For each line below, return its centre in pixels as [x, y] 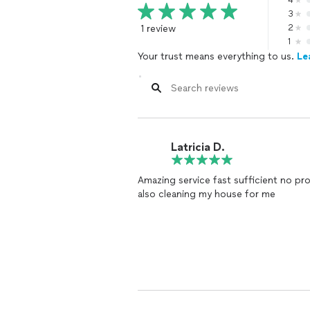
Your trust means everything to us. [217, 56]
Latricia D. [198, 147]
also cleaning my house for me [207, 194]
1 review [158, 29]
